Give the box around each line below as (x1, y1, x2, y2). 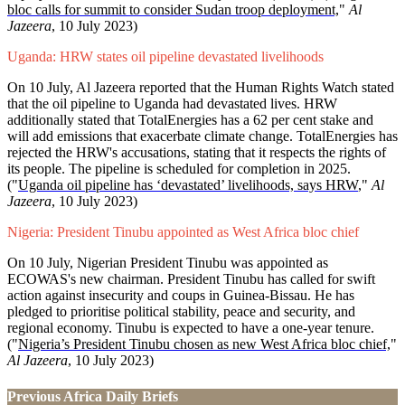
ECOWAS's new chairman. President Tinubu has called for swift (7, 271, 375, 287)
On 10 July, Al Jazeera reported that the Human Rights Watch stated (7, 80, 394, 96)
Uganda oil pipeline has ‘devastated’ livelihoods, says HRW (18, 177, 358, 193)
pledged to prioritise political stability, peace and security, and (7, 304, 355, 320)
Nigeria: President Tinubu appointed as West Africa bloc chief (7, 224, 359, 240)
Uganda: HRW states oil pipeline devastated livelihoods (7, 49, 324, 65)
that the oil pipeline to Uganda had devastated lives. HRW (7, 96, 337, 112)
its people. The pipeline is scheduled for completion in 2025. (7, 161, 351, 177)
